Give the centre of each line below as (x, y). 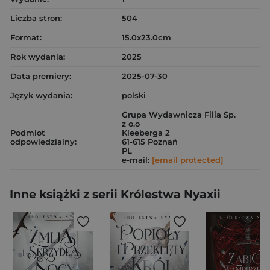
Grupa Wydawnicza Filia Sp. (179, 115)
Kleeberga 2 (146, 133)
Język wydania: (41, 95)
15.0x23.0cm (146, 37)
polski (134, 95)
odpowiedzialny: (43, 142)
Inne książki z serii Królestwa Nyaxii (115, 194)
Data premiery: (41, 76)
